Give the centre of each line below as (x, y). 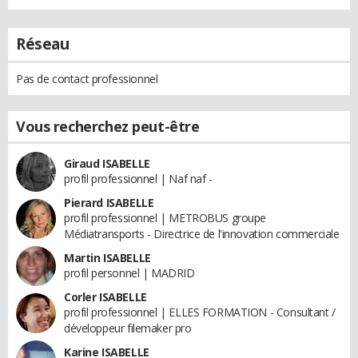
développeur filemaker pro (128, 328)
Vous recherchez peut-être (108, 126)
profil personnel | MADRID (129, 272)
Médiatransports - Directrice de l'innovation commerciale (202, 233)
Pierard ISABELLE (109, 202)
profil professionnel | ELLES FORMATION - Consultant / (200, 312)
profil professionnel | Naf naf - (138, 178)
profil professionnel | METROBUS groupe (165, 217)
